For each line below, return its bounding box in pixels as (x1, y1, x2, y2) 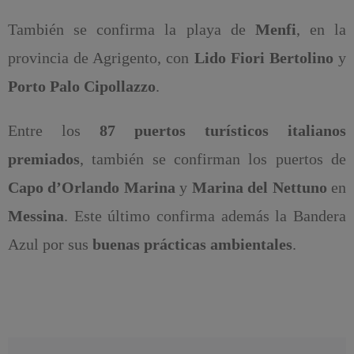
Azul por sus (7, 235, 92, 254)
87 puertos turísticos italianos (100, 122, 347, 140)
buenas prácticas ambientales (92, 235, 292, 254)
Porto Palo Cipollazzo (7, 77, 156, 96)
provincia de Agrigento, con (7, 49, 194, 67)
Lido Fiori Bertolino (194, 49, 333, 67)
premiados (7, 150, 80, 168)
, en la (296, 21, 347, 39)
